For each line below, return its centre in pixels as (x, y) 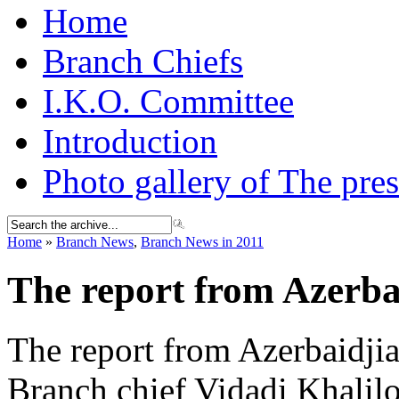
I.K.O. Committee (168, 101)
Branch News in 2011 (202, 242)
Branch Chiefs (143, 61)
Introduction (130, 141)
